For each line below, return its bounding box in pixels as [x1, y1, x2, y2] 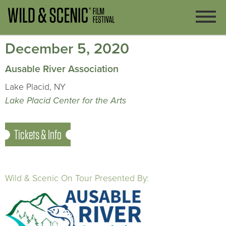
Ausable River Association [5, 63, 119, 75]
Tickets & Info [14, 127, 62, 142]
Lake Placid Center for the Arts [5, 95, 126, 106]
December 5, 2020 [5, 40, 129, 58]
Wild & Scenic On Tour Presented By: [5, 173, 149, 184]
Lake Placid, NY [5, 82, 66, 92]
